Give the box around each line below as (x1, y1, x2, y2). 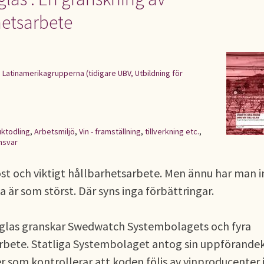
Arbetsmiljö (34, 126, 75, 137)
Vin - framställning (79, 126, 141, 137)
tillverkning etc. (145, 126, 199, 137)
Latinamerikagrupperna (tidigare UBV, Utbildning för (2, 68, 183, 78)
